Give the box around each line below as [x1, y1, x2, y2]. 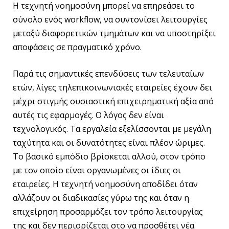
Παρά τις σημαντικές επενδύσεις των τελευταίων [13, 67, 204, 79]
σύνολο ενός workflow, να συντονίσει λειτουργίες [13, 14, 208, 26]
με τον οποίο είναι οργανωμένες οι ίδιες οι [13, 164, 181, 176]
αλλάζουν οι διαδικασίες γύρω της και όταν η [13, 192, 189, 203]
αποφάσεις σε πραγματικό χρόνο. [13, 41, 142, 53]
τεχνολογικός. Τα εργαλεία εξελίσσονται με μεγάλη [13, 123, 211, 134]
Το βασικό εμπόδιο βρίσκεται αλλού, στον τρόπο [13, 150, 205, 162]
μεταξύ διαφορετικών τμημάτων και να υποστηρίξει [13, 28, 216, 39]
